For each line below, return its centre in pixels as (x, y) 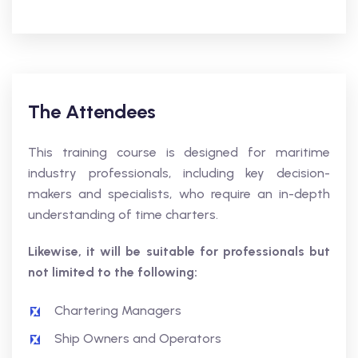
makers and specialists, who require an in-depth (179, 194)
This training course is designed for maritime (179, 152)
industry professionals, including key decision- (179, 173)
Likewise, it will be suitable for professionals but (179, 251)
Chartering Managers (118, 310)
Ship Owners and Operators (138, 338)
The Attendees (92, 111)
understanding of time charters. (123, 215)
